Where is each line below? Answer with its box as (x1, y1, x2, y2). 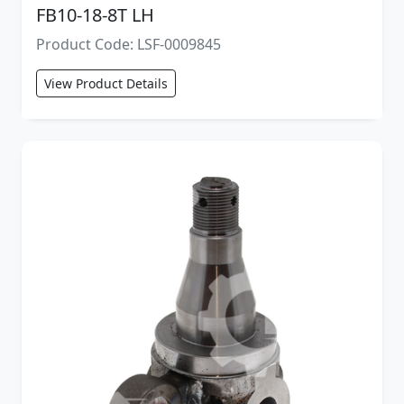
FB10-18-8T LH (36, 2, 154, 27)
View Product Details (44, 74, 168, 92)
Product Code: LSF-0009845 (36, 33, 221, 54)
